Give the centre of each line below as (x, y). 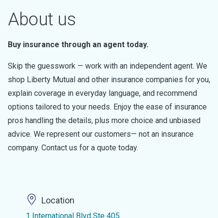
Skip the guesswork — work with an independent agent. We (108, 66)
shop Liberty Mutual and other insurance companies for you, (109, 80)
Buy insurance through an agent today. (78, 45)
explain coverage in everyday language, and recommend (102, 93)
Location (58, 200)
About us (42, 19)
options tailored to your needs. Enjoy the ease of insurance (107, 107)
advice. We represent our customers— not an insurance (101, 134)
